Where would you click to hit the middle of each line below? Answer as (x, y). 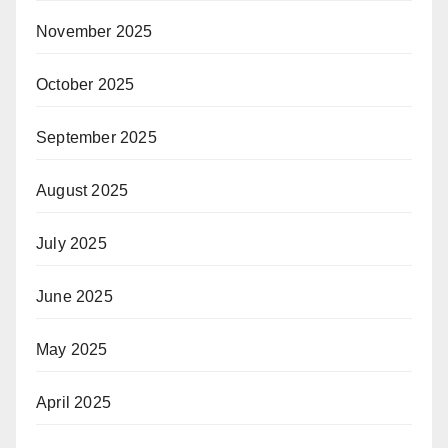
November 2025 (94, 32)
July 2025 (71, 244)
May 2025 (72, 350)
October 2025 (85, 85)
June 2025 (74, 297)
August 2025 (82, 191)
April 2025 (73, 403)
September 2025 (96, 138)
